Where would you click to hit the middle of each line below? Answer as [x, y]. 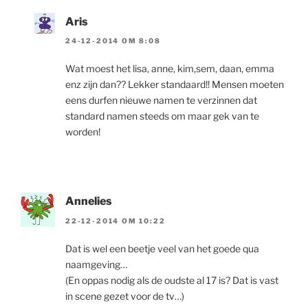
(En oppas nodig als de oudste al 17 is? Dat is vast [172, 280]
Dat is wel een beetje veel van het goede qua [162, 248]
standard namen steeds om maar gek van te [162, 116]
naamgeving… [96, 264]
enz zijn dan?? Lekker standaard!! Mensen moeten [175, 85]
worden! [83, 132]
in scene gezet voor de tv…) [125, 296]
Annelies [89, 201]
